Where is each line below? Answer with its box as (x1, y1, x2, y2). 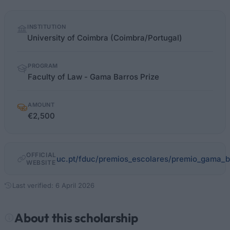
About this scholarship (14, 210, 138, 225)
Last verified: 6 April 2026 (12, 181, 94, 189)
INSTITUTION (27, 23, 66, 30)
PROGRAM (28, 62, 58, 69)
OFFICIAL (26, 151, 56, 159)
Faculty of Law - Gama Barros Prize (28, 72, 159, 82)
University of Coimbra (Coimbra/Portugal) (27, 33, 182, 43)
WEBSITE (26, 159, 56, 166)
